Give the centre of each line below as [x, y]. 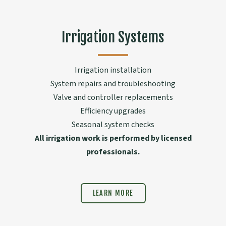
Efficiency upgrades [113, 111]
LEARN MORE [113, 193]
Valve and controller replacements [113, 98]
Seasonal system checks [113, 125]
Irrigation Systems [113, 37]
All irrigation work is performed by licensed [113, 138]
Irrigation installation [113, 70]
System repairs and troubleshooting [113, 84]
